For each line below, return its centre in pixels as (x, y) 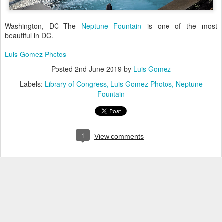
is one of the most (179, 26)
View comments (119, 136)
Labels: (32, 83)
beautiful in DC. (29, 35)
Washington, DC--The (43, 26)
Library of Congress (75, 83)
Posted (63, 69)
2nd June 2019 (98, 69)
